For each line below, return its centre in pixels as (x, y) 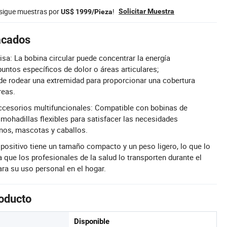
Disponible (92, 221)
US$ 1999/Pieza (87, 11)
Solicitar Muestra (146, 11)
